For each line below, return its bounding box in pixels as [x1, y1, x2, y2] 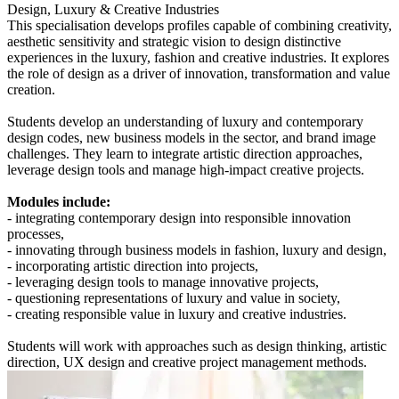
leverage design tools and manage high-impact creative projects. [7, 161, 364, 177]
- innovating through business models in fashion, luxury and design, [7, 241, 387, 257]
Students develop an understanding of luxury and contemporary [7, 113, 363, 129]
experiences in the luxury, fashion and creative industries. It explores [7, 49, 389, 65]
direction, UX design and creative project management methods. [7, 354, 367, 370]
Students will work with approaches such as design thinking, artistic [7, 338, 387, 354]
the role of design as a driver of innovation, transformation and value [7, 65, 390, 81]
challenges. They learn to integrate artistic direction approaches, [7, 145, 362, 161]
